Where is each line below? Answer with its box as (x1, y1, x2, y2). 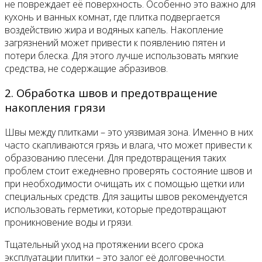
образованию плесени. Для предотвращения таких (5, 151, 226, 165)
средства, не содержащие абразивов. (5, 61, 168, 75)
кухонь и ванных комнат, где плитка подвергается (5, 10, 220, 23)
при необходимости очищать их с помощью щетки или (5, 177, 244, 191)
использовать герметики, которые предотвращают (5, 203, 226, 216)
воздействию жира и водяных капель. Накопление (5, 23, 223, 36)
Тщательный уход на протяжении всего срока (5, 238, 204, 251)
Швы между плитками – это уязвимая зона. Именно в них (5, 126, 253, 139)
